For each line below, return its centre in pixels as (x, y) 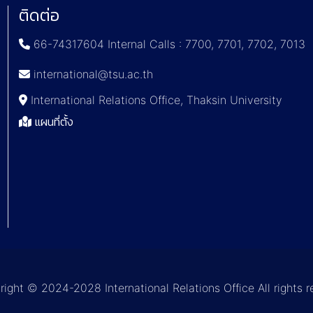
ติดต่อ (39, 15)
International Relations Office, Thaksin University (155, 100)
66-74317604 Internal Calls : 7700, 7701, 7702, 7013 (168, 44)
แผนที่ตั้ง (53, 122)
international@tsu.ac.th (92, 74)
